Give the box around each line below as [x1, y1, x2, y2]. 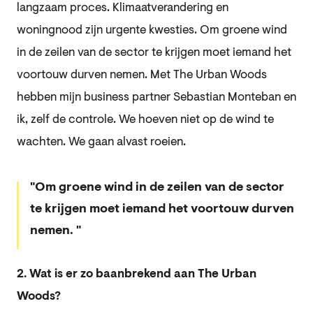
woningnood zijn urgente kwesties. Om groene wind [17, 24, 287, 36]
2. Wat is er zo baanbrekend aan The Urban [17, 268, 256, 280]
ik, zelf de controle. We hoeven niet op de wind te [17, 113, 274, 126]
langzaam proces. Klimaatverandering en [17, 1, 228, 14]
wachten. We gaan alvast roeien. [17, 136, 186, 148]
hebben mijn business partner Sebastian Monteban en [17, 91, 296, 103]
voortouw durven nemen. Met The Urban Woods [17, 68, 267, 81]
